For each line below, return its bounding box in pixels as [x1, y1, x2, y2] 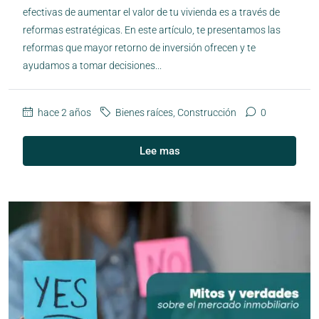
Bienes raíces [115, 106, 173, 118]
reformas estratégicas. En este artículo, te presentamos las [23, 23, 281, 36]
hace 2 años [36, 106, 91, 118]
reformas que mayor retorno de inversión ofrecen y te [23, 41, 256, 53]
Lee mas [139, 144, 180, 157]
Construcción [177, 106, 236, 118]
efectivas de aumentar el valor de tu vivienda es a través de [23, 6, 280, 18]
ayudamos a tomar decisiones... [23, 59, 162, 71]
